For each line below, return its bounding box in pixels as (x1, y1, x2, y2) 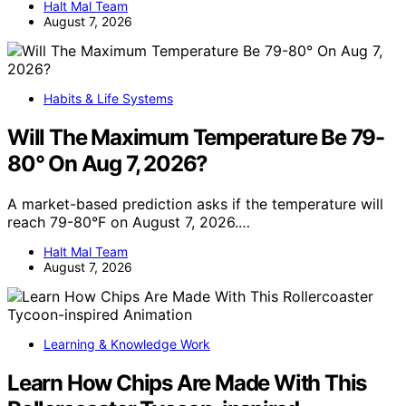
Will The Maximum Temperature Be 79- (7, 123, 384, 150)
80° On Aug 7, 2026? (7, 150, 208, 177)
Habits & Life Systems (43, 90, 173, 106)
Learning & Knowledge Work (43, 335, 210, 352)
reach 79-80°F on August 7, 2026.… (7, 212, 250, 231)
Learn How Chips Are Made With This (7, 369, 367, 396)
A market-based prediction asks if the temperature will (7, 194, 383, 213)
